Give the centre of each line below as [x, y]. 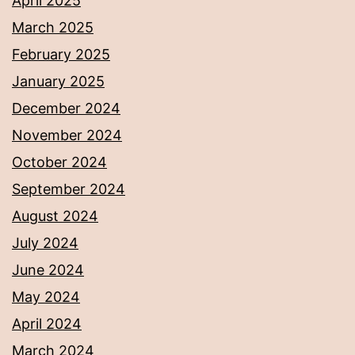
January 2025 [58, 82]
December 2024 [66, 109]
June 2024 [48, 270]
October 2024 [59, 162]
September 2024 [69, 189]
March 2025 [53, 28]
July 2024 [45, 243]
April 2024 [47, 324]
